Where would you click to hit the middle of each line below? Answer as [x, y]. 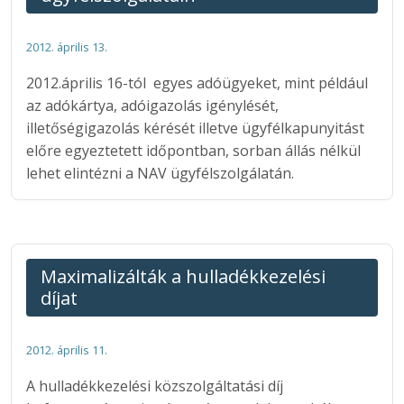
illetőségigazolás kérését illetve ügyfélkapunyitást [195, 128]
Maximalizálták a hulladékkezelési [183, 276]
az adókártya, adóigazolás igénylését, [152, 105]
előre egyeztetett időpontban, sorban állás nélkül [193, 150]
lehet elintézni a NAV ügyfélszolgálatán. [160, 173]
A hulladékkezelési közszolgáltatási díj [155, 386]
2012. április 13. [67, 46]
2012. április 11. [67, 349]
